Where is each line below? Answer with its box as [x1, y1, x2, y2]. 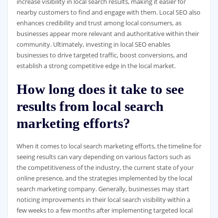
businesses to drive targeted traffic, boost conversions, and [16, 50, 187, 59]
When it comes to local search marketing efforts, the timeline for [16, 142, 201, 151]
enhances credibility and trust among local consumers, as [16, 18, 182, 27]
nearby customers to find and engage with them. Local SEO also [16, 7, 200, 17]
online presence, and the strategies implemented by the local [16, 174, 192, 183]
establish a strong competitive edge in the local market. [16, 61, 176, 70]
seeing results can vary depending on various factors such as [16, 152, 191, 162]
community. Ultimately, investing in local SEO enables [16, 39, 170, 49]
